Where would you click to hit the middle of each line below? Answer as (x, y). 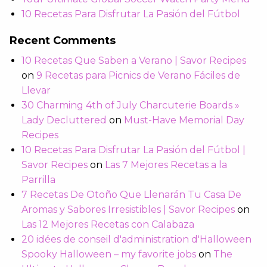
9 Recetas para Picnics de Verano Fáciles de (138, 76)
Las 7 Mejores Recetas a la (166, 165)
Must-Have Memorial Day (184, 120)
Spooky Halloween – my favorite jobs (109, 254)
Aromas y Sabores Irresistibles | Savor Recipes (128, 210)
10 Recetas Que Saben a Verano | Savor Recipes (134, 61)
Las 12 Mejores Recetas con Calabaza (108, 225)
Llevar (36, 91)
